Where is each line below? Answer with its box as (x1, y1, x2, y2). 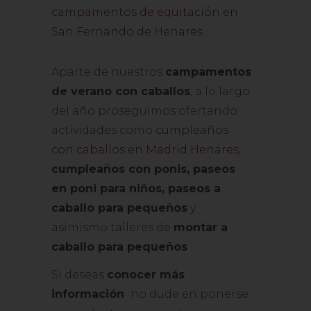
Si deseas (51, 268, 107, 281)
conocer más (107, 268, 185, 281)
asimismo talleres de (51, 221, 174, 234)
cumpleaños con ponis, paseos (51, 162, 235, 176)
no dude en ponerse (128, 287, 249, 301)
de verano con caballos (51, 85, 190, 98)
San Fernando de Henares (51, 25, 203, 38)
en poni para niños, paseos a (51, 182, 221, 195)
